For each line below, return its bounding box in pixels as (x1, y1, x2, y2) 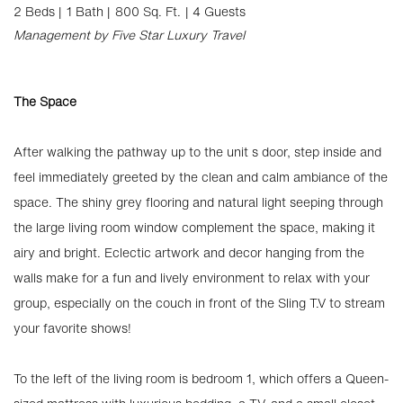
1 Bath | (67, 2, 111, 21)
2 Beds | (13, 2, 62, 21)
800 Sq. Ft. (115, 2, 181, 21)
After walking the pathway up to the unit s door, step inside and (13, 142, 381, 161)
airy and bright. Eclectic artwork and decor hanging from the (13, 243, 364, 262)
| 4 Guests (185, 2, 246, 21)
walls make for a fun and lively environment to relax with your (13, 268, 370, 287)
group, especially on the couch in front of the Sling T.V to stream (13, 293, 385, 312)
